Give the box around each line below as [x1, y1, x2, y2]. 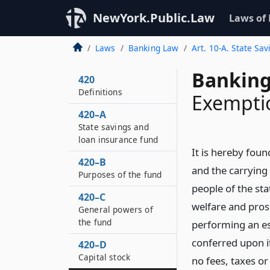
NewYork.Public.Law [93, 10, 215, 26]
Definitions [78, 86, 122, 98]
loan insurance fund [78, 134, 159, 145]
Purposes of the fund [78, 169, 162, 180]
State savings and [78, 121, 149, 133]
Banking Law [128, 42, 179, 54]
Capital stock [78, 251, 131, 263]
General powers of [78, 204, 153, 215]
